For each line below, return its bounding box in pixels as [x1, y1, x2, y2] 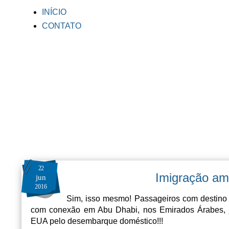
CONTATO [42, 21, 81, 30]
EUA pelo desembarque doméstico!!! [31, 216, 163, 225]
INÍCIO [42, 8, 66, 16]
